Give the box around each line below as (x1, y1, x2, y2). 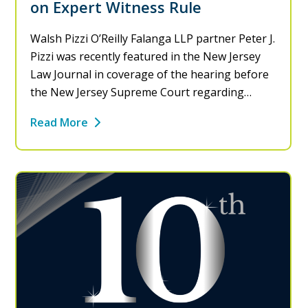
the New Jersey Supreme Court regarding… (30, 85, 252, 100)
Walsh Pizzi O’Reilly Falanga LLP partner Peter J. (30, 31, 276, 47)
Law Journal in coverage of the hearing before (30, 67, 269, 82)
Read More (30, 115, 89, 131)
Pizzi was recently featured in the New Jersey (30, 49, 261, 65)
